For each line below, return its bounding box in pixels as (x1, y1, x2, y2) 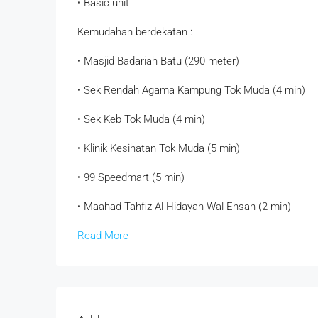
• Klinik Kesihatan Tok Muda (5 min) (77, 142, 240, 155)
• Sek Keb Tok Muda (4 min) (77, 113, 205, 126)
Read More (77, 229, 128, 243)
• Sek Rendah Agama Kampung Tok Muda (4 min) (77, 84, 305, 97)
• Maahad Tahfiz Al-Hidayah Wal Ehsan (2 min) (77, 200, 291, 214)
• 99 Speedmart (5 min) (77, 171, 185, 185)
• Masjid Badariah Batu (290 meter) (77, 55, 239, 68)
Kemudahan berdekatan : (77, 26, 192, 39)
